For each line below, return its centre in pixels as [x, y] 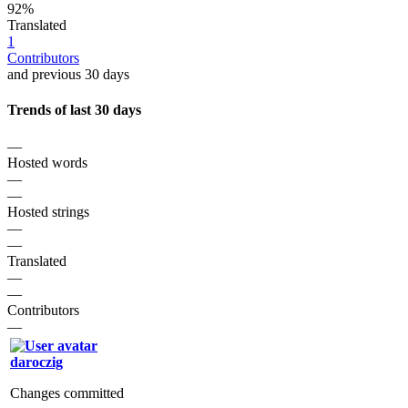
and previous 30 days [68, 75]
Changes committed [67, 393]
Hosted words [47, 162]
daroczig [36, 362]
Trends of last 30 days [74, 110]
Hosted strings [48, 211]
